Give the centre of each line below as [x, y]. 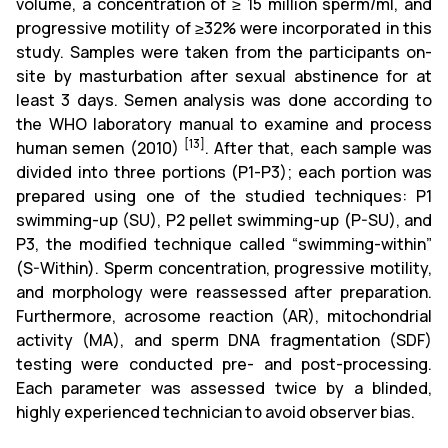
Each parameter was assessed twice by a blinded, [224, 388]
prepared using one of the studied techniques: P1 [224, 196]
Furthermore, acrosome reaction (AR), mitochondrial [224, 316]
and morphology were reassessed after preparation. [224, 292]
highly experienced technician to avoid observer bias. [217, 412]
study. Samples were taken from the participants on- [224, 52]
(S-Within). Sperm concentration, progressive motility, [224, 268]
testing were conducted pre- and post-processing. [224, 364]
